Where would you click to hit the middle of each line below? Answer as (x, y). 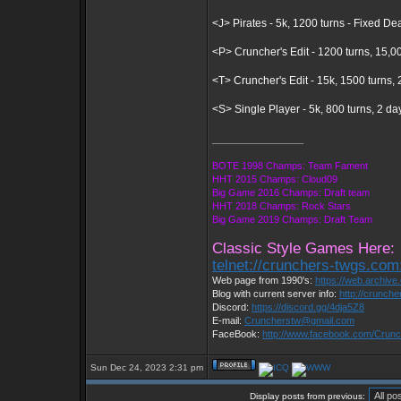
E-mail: (228, 320)
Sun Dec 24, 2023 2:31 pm (147, 367)
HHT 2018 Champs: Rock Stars (282, 206)
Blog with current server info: (276, 294)
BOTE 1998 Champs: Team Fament (290, 166)
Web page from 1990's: (264, 280)
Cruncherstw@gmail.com (299, 320)
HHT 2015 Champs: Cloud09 (275, 179)
